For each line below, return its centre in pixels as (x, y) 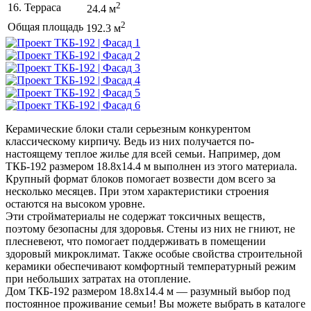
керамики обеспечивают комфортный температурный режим (151, 266)
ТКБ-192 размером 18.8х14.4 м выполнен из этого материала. (151, 166)
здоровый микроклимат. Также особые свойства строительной (154, 253)
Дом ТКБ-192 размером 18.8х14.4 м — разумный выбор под (148, 291)
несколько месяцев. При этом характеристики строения (137, 191)
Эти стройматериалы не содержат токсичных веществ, (135, 216)
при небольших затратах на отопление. (98, 278)
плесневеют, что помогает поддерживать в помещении (136, 241)
